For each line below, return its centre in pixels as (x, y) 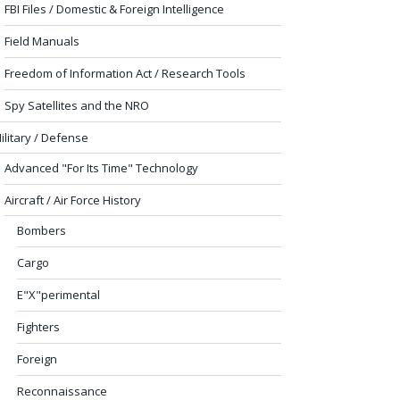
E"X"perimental (58, 294)
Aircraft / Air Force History (73, 200)
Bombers (42, 230)
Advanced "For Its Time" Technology (101, 167)
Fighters (38, 326)
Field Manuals (42, 41)
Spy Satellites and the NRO (77, 105)
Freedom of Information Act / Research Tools (125, 73)
